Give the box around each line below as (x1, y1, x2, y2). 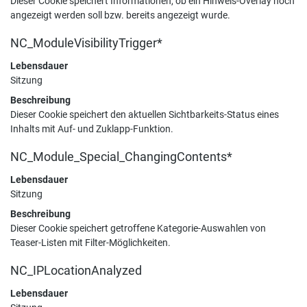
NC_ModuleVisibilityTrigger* (10, 36, 162, 51)
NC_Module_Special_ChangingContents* (10, 149, 232, 164)
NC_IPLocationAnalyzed (10, 263, 142, 278)
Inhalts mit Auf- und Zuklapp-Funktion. (10, 123, 173, 135)
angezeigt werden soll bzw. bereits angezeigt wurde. (10, 9, 230, 21)
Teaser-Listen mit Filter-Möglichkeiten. (10, 236, 171, 249)
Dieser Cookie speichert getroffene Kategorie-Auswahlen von (10, 222, 266, 234)
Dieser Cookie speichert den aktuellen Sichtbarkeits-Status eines (10, 108, 279, 121)
